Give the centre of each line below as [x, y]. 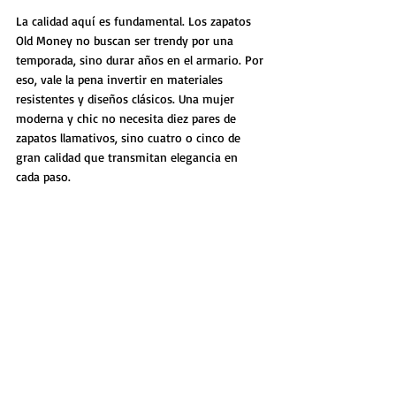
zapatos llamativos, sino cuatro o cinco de [130, 137]
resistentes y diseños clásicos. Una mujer [127, 98]
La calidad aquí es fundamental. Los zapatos [135, 20]
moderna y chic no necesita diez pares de [128, 118]
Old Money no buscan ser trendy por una [126, 40]
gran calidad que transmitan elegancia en [129, 156]
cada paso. [43, 176]
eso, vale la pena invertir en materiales [121, 79]
